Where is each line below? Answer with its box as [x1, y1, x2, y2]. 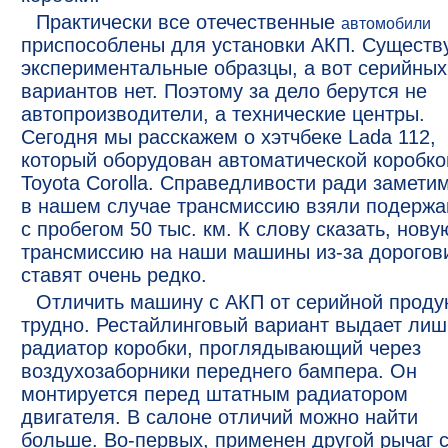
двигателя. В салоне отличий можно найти [21, 406, 418, 428]
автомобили [341, 14, 431, 32]
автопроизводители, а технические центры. [21, 103, 425, 125]
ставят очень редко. [21, 264, 207, 286]
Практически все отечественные [36, 11, 341, 33]
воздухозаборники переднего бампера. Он [21, 360, 417, 382]
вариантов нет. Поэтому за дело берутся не [21, 80, 427, 102]
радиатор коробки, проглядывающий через [21, 337, 421, 359]
